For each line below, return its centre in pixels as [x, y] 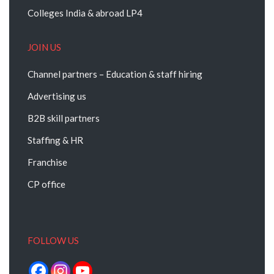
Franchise [47, 162]
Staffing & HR [55, 140]
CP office [46, 184]
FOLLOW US [53, 240]
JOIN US [44, 47]
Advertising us [57, 96]
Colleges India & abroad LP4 [85, 13]
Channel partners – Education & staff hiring [115, 74]
